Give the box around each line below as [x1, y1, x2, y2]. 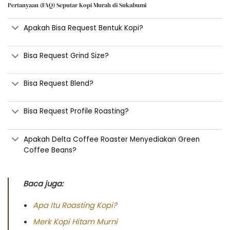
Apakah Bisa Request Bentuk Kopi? [24, 23, 144, 33]
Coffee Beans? [24, 145, 77, 155]
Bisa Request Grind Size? [24, 50, 109, 61]
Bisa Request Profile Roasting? [24, 106, 129, 117]
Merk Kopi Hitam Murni [32, 216, 118, 227]
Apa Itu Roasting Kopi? [32, 200, 117, 211]
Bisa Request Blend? [24, 79, 94, 89]
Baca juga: [23, 178, 63, 189]
